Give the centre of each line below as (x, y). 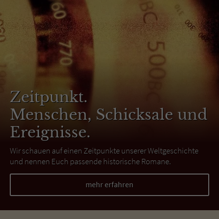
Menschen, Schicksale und (109, 114)
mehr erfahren (109, 184)
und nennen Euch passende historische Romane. (90, 161)
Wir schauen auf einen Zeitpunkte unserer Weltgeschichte (104, 150)
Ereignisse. (50, 132)
